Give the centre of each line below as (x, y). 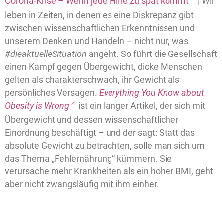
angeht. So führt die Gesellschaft (152, 54)
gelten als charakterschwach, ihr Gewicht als (92, 80)
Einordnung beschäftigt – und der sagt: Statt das (100, 133)
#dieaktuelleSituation (46, 54)
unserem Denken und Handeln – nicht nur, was (97, 41)
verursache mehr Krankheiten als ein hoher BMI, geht (109, 171)
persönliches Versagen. (52, 93)
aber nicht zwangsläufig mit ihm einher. (82, 184)
